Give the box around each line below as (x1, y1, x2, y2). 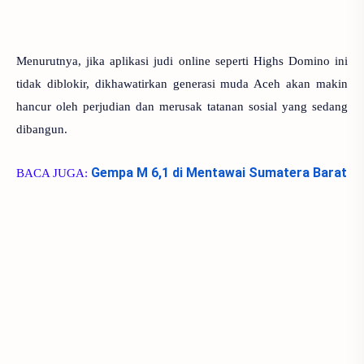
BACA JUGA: (16, 166, 91, 180)
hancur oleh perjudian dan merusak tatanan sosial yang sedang (16, 100, 348, 113)
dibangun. (16, 123, 67, 136)
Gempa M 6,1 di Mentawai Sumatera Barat (91, 164, 347, 180)
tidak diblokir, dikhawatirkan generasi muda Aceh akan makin (16, 77, 348, 90)
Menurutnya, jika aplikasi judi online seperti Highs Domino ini (16, 54, 348, 67)
